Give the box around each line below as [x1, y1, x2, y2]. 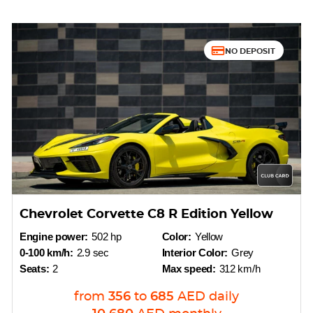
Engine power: [20, 231, 89, 242]
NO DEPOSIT [224, 45, 275, 56]
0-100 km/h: [20, 247, 73, 259]
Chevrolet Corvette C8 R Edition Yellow [20, 208, 274, 221]
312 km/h [219, 263, 261, 275]
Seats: [20, 263, 50, 275]
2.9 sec [76, 247, 109, 259]
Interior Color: [161, 247, 228, 259]
